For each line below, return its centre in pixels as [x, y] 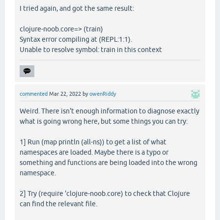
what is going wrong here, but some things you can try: [104, 121]
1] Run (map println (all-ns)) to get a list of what [93, 142]
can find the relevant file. [58, 204]
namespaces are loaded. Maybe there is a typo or [94, 152]
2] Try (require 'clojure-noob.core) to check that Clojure [105, 193]
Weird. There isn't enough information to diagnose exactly [110, 111]
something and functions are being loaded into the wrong [109, 162]
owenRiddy [103, 94]
